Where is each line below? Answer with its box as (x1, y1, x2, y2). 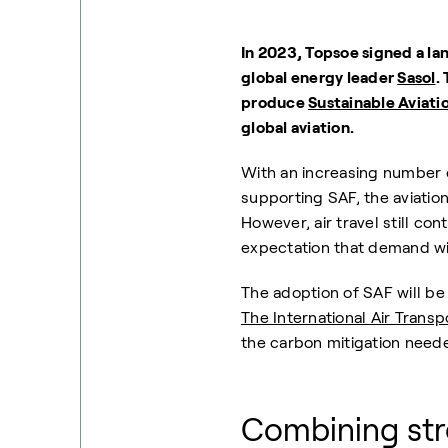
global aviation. (241, 118, 361, 136)
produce (241, 93, 308, 111)
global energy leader (241, 68, 398, 86)
